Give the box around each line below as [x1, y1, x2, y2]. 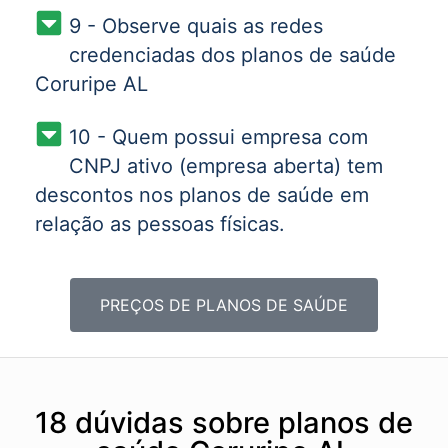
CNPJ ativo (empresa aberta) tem [68, 153, 383, 178]
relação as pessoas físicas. [35, 211, 285, 236]
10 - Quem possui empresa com [68, 124, 368, 149]
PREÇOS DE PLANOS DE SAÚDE [100, 294, 348, 315]
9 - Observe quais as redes [68, 13, 323, 38]
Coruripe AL [35, 71, 148, 96]
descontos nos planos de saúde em [35, 182, 369, 207]
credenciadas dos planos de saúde [68, 42, 396, 67]
